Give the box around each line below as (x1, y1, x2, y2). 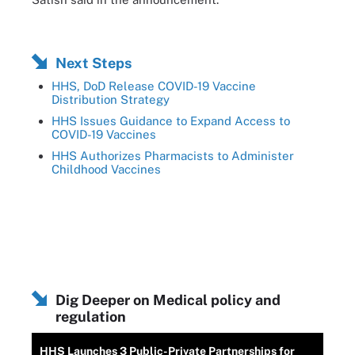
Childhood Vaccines (52, 162, 161, 176)
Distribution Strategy (52, 93, 170, 106)
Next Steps (55, 55, 132, 71)
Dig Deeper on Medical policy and (55, 292, 281, 308)
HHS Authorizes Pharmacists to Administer (52, 149, 294, 162)
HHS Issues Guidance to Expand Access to (52, 114, 290, 128)
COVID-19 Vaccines (52, 128, 156, 141)
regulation (55, 308, 126, 325)
